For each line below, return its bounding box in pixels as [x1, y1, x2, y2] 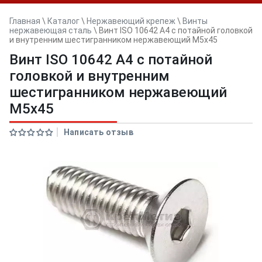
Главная [9, 16, 40, 26]
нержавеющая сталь [9, 26, 92, 35]
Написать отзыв [64, 127, 133, 137]
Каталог [47, 16, 80, 26]
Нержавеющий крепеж [87, 16, 175, 26]
